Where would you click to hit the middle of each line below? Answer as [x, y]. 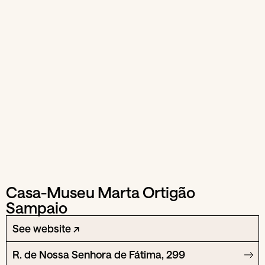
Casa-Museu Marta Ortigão [101, 192]
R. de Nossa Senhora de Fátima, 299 [99, 254]
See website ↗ [46, 228]
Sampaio [37, 207]
